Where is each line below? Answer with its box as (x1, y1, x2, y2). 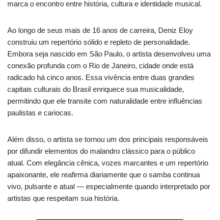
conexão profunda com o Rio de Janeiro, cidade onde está (7, 61, 193, 70)
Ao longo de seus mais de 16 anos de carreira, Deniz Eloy (7, 26, 193, 35)
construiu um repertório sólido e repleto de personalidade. (7, 38, 190, 47)
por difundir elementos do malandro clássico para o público (7, 147, 195, 156)
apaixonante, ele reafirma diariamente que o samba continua (7, 170, 200, 179)
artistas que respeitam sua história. (7, 194, 119, 203)
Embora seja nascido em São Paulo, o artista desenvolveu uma (7, 50, 211, 58)
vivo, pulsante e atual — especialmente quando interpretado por (7, 182, 210, 191)
